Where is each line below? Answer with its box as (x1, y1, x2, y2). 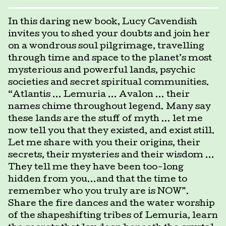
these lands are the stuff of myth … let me (8, 115, 203, 124)
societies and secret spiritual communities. (8, 78, 209, 87)
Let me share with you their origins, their (8, 139, 200, 148)
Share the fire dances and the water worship (8, 199, 215, 208)
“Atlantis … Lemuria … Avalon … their (8, 90, 190, 99)
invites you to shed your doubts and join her (8, 30, 210, 39)
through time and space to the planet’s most (8, 54, 212, 63)
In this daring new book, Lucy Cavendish (8, 18, 197, 27)
